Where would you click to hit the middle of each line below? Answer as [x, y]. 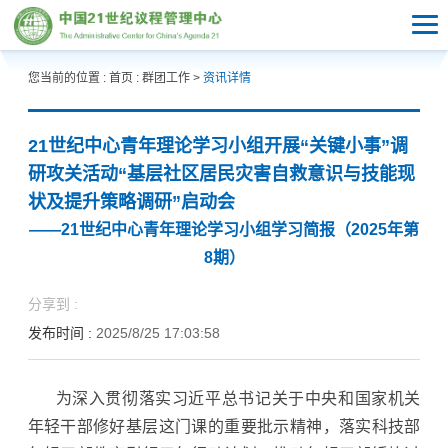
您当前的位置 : [68, 78]
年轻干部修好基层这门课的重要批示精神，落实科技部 [224, 426]
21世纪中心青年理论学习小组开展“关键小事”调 [217, 146]
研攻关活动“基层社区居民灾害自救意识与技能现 [221, 174]
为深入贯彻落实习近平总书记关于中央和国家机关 [238, 398]
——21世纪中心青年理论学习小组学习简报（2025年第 [224, 229]
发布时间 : [61, 332]
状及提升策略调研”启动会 [131, 202]
